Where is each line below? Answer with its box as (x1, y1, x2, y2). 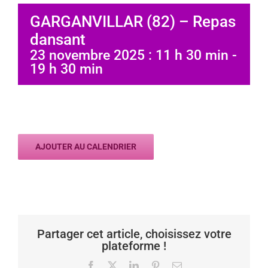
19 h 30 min (30, 61, 103, 78)
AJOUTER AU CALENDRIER (35, 142, 136, 152)
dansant (30, 31, 86, 49)
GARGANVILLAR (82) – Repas (30, 13, 236, 31)
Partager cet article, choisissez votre (36, 226, 232, 241)
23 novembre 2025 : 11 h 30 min (30, 47, 229, 64)
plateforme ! (102, 238, 166, 253)
